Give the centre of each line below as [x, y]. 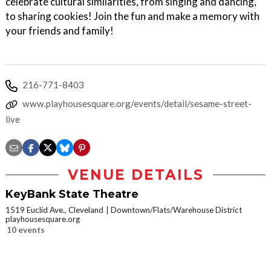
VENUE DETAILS [135, 175]
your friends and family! [60, 31]
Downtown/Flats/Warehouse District [176, 210]
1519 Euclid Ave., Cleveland [54, 210]
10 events [26, 230]
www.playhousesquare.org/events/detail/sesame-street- [137, 103]
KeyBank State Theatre [72, 194]
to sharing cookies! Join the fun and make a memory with [132, 16]
